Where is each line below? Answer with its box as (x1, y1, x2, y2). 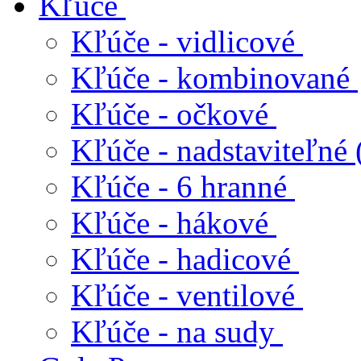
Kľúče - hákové (71, 205, 268, 240)
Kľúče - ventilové (71, 278, 295, 313)
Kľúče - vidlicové (71, 24, 295, 59)
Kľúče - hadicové (71, 242, 291, 276)
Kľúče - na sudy (71, 314, 275, 349)
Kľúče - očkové (71, 97, 268, 131)
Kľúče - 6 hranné (71, 169, 287, 204)
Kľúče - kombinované (71, 60, 350, 95)
